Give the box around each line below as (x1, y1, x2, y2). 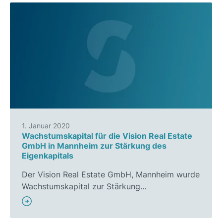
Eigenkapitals (22, 151, 73, 161)
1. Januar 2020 (22, 121, 70, 130)
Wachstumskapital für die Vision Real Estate (22, 131, 192, 141)
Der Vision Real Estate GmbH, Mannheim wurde (22, 169, 200, 180)
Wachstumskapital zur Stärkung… (22, 181, 147, 192)
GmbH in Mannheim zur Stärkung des (22, 141, 166, 151)
